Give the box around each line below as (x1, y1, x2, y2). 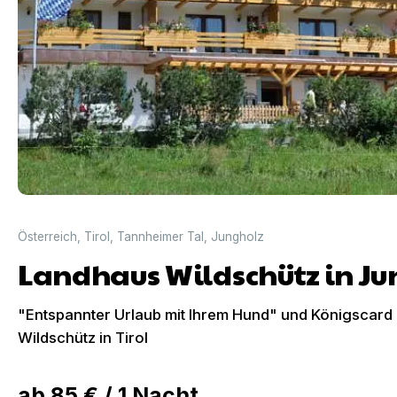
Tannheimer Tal (117, 230, 204, 244)
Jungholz (211, 230, 264, 244)
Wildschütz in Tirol (18, 329, 148, 346)
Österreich (18, 230, 77, 244)
